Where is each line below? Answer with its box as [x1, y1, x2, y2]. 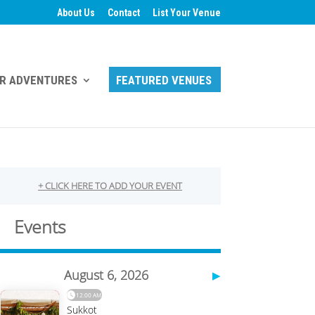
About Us [56, 6, 95, 18]
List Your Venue [152, 6, 221, 18]
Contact [107, 6, 140, 18]
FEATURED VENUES [115, 73, 212, 87]
